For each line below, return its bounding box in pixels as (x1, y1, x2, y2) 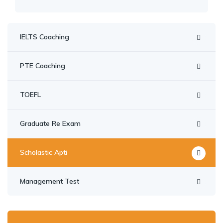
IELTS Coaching (20, 32, 69, 41)
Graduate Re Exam (20, 119, 81, 128)
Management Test (20, 177, 79, 186)
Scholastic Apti (20, 148, 67, 157)
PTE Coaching (20, 61, 65, 70)
